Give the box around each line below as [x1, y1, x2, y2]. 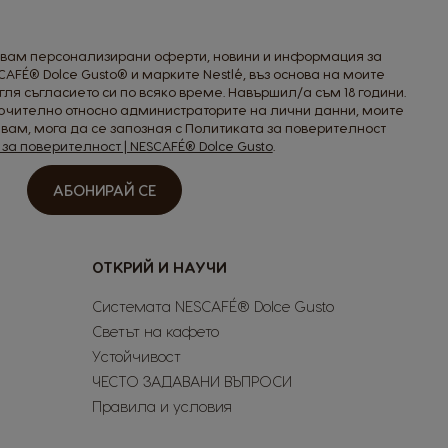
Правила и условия [92, 397, 232, 416]
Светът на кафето [92, 322, 219, 341]
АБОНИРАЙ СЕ [53, 181, 157, 200]
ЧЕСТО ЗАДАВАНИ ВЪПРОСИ [92, 372, 292, 391]
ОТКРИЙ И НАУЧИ [92, 258, 227, 277]
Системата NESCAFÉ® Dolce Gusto [92, 297, 334, 316]
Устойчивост [92, 347, 181, 366]
